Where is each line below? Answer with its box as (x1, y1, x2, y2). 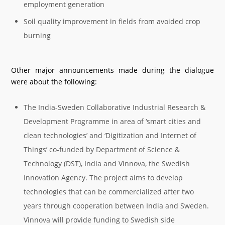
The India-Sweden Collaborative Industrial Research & (24, 102, 206, 112)
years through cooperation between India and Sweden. (24, 201, 209, 210)
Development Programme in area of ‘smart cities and (24, 117, 201, 126)
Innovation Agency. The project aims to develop (24, 173, 183, 182)
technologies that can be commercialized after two (24, 187, 194, 196)
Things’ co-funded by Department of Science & (24, 145, 180, 154)
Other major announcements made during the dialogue (11, 65, 214, 75)
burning (24, 31, 51, 40)
